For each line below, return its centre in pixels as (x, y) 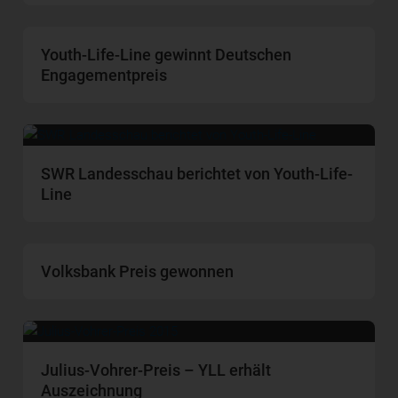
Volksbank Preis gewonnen (138, 272)
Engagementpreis (104, 76)
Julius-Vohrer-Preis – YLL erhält (156, 370)
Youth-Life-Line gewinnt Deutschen (167, 55)
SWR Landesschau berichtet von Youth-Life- (197, 174)
